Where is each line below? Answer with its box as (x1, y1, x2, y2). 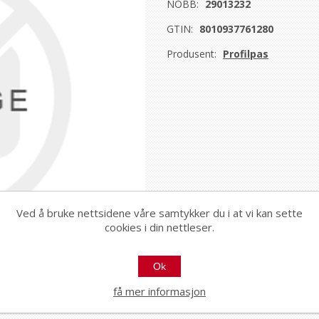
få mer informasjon (113, 284, 206, 298)
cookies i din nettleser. (105, 220, 214, 234)
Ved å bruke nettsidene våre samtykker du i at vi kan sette (16, 206, 303, 220)
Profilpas (223, 47, 268, 61)
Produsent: (167, 47, 216, 61)
